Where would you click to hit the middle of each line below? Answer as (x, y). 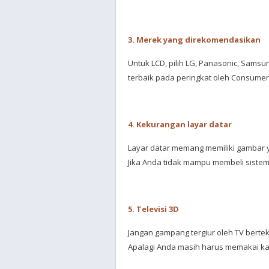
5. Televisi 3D (154, 209)
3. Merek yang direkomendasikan (195, 40)
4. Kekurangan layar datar (181, 124)
